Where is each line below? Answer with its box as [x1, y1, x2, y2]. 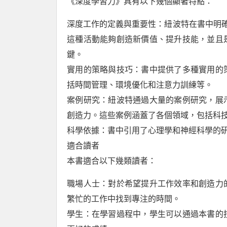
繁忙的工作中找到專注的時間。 [67, 195, 180, 203]
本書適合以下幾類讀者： [67, 157, 156, 165]
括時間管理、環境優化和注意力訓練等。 [67, 81, 213, 89]
